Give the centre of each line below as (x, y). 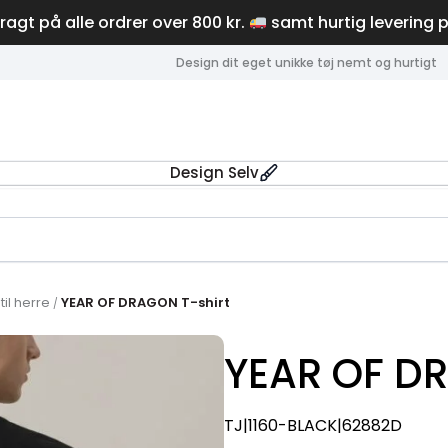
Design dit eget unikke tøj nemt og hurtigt (306, 62)
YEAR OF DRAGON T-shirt (145, 302)
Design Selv (214, 172)
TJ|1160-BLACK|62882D (313, 425)
